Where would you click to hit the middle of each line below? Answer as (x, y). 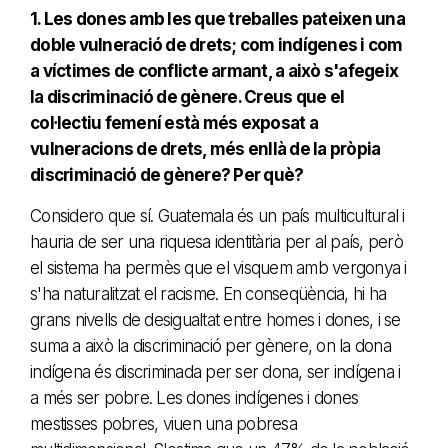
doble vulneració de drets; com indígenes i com (216, 44)
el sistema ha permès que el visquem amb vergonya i (218, 267)
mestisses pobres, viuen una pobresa (163, 423)
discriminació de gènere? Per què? (167, 174)
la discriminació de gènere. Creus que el (187, 96)
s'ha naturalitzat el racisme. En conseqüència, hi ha (208, 293)
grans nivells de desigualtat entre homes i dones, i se (215, 319)
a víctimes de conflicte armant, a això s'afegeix (214, 70)
